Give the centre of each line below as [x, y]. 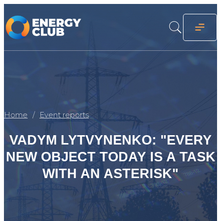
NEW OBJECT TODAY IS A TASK [110, 157]
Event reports [64, 115]
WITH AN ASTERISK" [110, 174]
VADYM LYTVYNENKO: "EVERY [110, 140]
